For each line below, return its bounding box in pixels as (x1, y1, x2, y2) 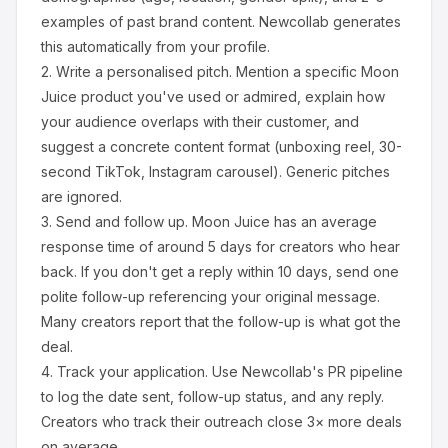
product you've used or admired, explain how (77, 88, 385, 105)
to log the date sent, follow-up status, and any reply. (41, 388, 384, 405)
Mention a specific (232, 63, 361, 80)
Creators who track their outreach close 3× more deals (41, 413, 402, 430)
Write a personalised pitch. (56, 63, 232, 80)
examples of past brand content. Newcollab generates (41, 13, 401, 30)
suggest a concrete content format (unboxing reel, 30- (41, 138, 402, 155)
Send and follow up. (56, 213, 188, 230)
